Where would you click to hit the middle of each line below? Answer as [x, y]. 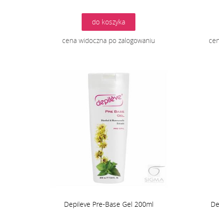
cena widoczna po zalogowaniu [109, 41]
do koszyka [109, 22]
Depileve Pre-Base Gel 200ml [109, 204]
